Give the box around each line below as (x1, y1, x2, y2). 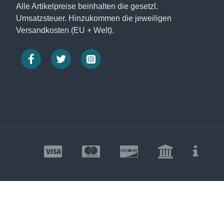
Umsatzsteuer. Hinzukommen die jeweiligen (16, 14, 171, 22)
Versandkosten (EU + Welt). (16, 26, 114, 34)
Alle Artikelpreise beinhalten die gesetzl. (16, 2, 158, 10)
